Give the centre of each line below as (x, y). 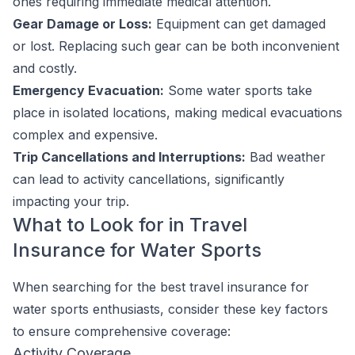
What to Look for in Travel (130, 225)
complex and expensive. (85, 135)
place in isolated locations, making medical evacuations (177, 113)
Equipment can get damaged (239, 24)
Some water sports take (238, 90)
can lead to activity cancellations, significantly (149, 179)
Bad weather (286, 157)
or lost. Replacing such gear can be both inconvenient (176, 46)
